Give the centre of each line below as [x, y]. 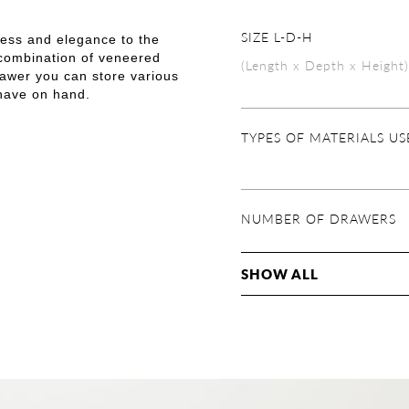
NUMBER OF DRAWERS [319, 219]
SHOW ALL [280, 274]
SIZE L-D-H [277, 37]
